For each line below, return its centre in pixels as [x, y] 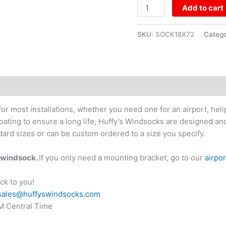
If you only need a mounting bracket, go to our [122, 157]
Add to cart [203, 8]
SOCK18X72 [175, 35]
